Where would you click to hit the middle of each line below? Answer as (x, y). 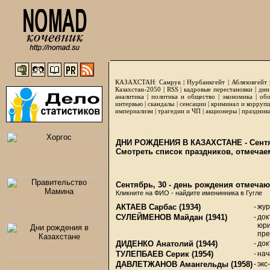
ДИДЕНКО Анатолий (155, 244)
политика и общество (183, 96)
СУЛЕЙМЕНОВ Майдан (159, 217)
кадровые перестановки (218, 89)
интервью (129, 104)
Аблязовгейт (249, 82)
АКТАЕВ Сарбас (146, 207)
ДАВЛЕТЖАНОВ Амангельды (172, 264)
